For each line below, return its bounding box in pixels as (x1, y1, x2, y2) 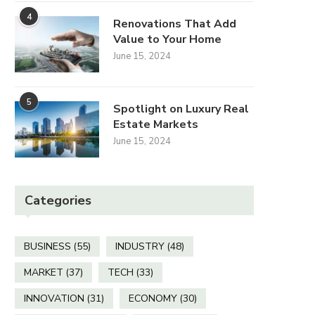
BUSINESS (24, 239, 71, 253)
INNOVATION (24, 291, 84, 305)
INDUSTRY (115, 239, 165, 253)
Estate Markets (113, 116, 198, 132)
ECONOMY (129, 291, 177, 305)
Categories (25, 191, 91, 209)
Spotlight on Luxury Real (113, 101, 249, 117)
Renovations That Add (113, 15, 236, 32)
